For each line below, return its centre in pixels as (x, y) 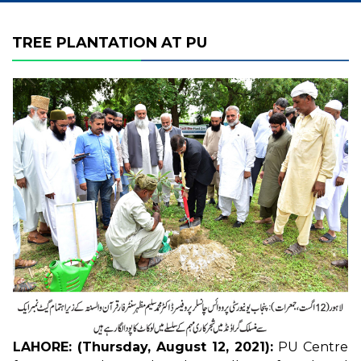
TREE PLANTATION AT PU (110, 43)
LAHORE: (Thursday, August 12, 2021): (143, 346)
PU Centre (311, 346)
